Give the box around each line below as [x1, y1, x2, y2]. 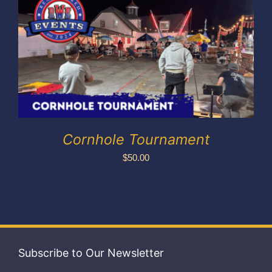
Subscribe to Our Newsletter [18, 246, 164, 259]
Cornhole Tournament [63, 130, 209, 148]
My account [106, 20, 166, 35]
